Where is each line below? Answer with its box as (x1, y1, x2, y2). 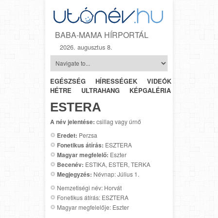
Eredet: (57, 130, 77, 140)
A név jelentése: (50, 117, 95, 126)
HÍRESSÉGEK (95, 76, 137, 86)
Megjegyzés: (57, 169, 92, 179)
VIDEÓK (147, 76, 171, 86)
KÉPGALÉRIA (129, 85, 171, 95)
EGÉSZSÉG (50, 76, 86, 86)
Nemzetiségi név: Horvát (57, 183, 122, 192)
